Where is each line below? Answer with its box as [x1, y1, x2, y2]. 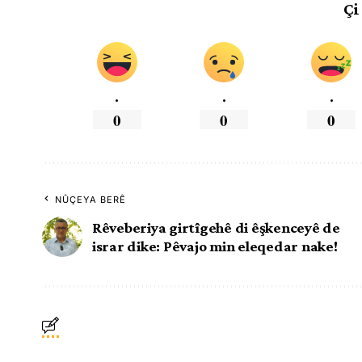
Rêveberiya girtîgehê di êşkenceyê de [92, 218, 340, 236]
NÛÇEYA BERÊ [55, 193, 127, 205]
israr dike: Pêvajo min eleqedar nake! [92, 237, 338, 255]
